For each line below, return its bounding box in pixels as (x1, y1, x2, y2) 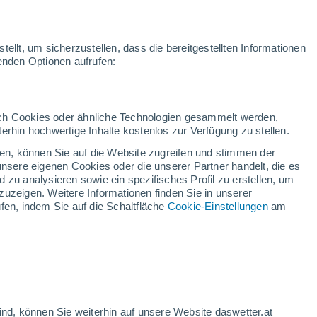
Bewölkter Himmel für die (110, 294, 223, 306)
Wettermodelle (178, 62, 248, 74)
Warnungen (18, 62, 74, 74)
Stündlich (110, 283, 154, 294)
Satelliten (133, 62, 179, 74)
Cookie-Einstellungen (167, 200, 268, 212)
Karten (101, 62, 134, 74)
